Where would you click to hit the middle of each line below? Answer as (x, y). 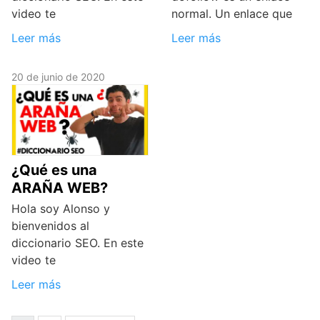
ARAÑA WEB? (60, 187)
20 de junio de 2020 (58, 77)
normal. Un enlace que (232, 14)
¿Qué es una (54, 170)
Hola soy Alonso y (61, 208)
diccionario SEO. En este (77, 242)
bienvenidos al (50, 225)
